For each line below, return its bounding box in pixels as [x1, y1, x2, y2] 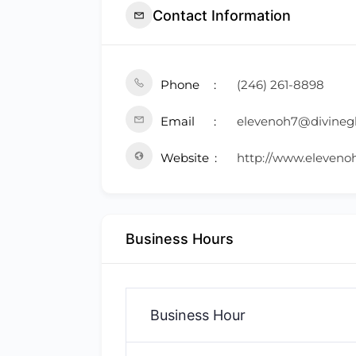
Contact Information [153, 6, 291, 24]
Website [161, 150, 209, 165]
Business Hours [126, 230, 234, 247]
